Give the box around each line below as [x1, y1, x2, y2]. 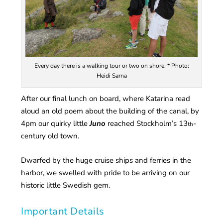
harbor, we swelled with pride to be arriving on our [21, 167, 190, 178]
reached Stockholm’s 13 [106, 118, 188, 128]
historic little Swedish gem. [21, 180, 111, 190]
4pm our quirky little [21, 118, 90, 128]
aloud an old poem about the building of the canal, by [21, 106, 200, 116]
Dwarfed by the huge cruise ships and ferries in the [21, 155, 192, 165]
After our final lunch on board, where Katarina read [21, 93, 191, 104]
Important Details [21, 204, 105, 218]
